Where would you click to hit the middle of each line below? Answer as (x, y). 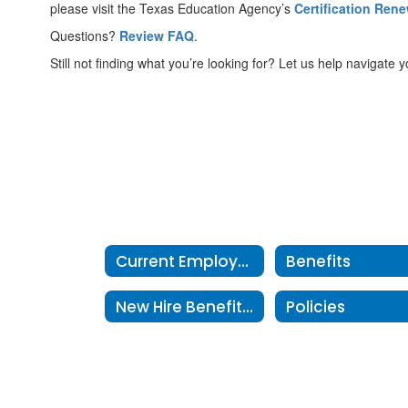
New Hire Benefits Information (248, 306)
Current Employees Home (243, 261)
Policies (316, 306)
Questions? (85, 36)
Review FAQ (157, 36)
